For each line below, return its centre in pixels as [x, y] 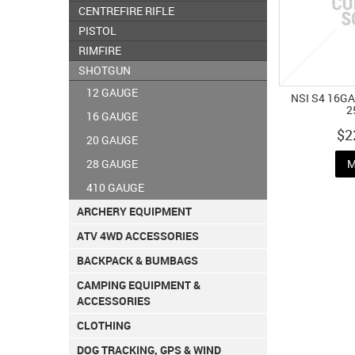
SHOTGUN [105, 71]
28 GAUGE [112, 164]
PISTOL [97, 31]
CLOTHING [104, 326]
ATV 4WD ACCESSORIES [138, 236]
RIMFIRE [100, 51]
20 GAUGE [112, 140]
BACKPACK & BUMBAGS [137, 261]
